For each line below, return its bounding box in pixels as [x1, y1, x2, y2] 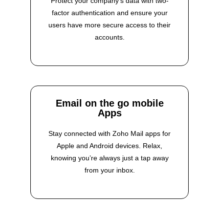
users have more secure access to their [48, 21, 171, 29]
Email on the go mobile [55, 98, 164, 109]
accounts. [94, 33, 125, 42]
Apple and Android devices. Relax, [57, 142, 162, 150]
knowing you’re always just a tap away [50, 154, 169, 162]
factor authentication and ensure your [51, 9, 168, 17]
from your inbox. [84, 166, 135, 175]
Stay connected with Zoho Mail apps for [48, 130, 171, 138]
